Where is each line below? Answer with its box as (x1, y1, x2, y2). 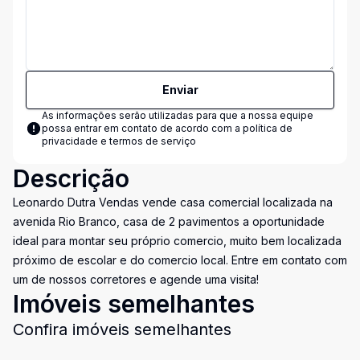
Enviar (162, 83, 198, 96)
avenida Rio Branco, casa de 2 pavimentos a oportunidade (13, 215, 325, 228)
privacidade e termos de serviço (42, 135, 196, 147)
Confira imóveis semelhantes (13, 320, 231, 339)
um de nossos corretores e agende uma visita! (13, 272, 259, 286)
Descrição (13, 164, 129, 193)
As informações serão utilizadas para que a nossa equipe (42, 109, 313, 121)
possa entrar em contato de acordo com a (42, 122, 243, 134)
